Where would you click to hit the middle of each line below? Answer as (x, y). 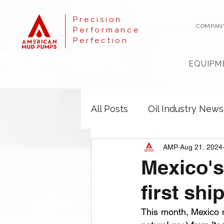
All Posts (109, 108)
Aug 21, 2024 (201, 147)
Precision (98, 19)
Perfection (101, 40)
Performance (106, 30)
